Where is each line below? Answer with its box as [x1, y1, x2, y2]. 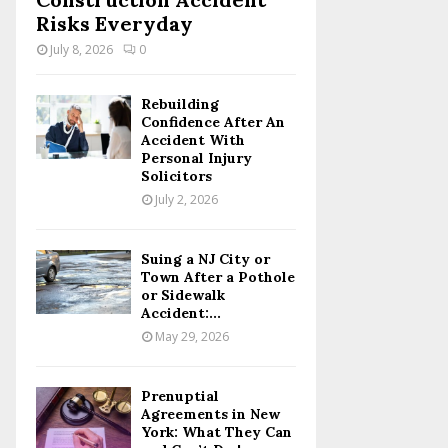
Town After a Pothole [141, 268, 295, 287]
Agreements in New [141, 405, 280, 424]
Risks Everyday [36, 11, 193, 37]
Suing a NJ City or [141, 250, 270, 269]
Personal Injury [141, 149, 252, 168]
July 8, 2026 [50, 41, 113, 59]
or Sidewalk [141, 286, 225, 305]
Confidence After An [141, 113, 285, 132]
